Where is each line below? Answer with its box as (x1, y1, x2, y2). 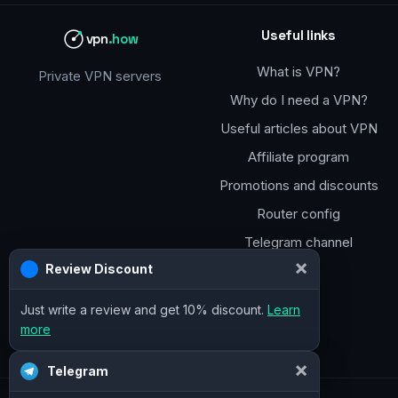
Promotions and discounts (219, 176, 378, 194)
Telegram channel (244, 233, 353, 251)
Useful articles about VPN (219, 119, 378, 137)
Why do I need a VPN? (229, 91, 368, 108)
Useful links (261, 26, 336, 44)
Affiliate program (248, 147, 349, 165)
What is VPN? (257, 62, 340, 80)
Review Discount (45, 261, 153, 276)
